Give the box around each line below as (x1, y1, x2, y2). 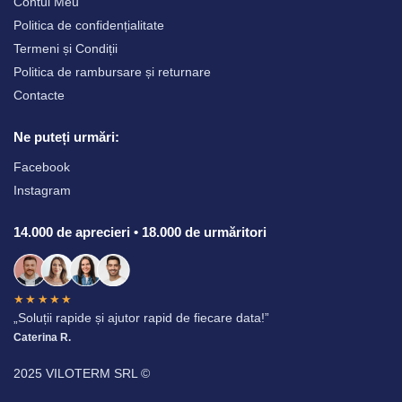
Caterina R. (13, 331, 71, 345)
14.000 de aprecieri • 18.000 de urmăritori (13, 224, 267, 240)
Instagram (13, 183, 71, 198)
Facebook (13, 160, 70, 175)
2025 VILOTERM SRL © (13, 366, 150, 381)
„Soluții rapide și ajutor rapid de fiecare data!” (13, 310, 269, 326)
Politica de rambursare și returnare (13, 64, 211, 79)
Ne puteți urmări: (13, 128, 119, 144)
